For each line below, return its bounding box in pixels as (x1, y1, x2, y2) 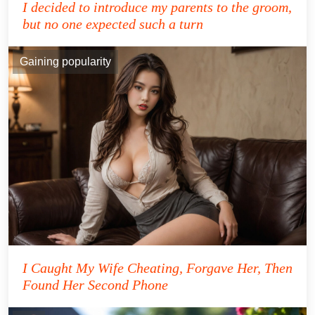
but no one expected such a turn (22, 16, 203, 32)
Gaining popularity (20, 56, 111, 68)
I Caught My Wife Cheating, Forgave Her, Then (22, 259, 292, 276)
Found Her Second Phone (22, 276, 168, 292)
